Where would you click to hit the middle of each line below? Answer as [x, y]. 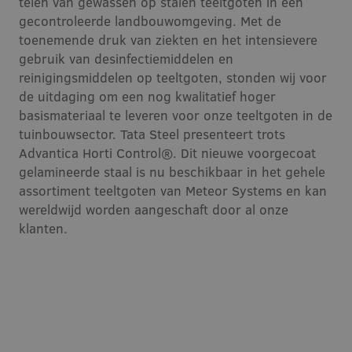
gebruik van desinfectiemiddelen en [126, 58]
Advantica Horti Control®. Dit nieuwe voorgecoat [167, 152]
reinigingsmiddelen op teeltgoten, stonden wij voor [173, 77]
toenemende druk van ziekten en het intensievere [168, 39]
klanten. [43, 228]
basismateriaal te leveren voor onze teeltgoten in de [176, 115]
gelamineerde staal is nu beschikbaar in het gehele [172, 171]
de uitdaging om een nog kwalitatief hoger [147, 96]
